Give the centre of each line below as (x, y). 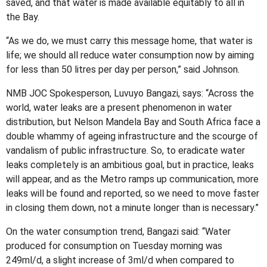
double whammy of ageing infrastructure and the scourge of (132, 136)
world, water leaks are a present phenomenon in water (119, 108)
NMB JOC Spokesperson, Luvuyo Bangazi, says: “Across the (130, 94)
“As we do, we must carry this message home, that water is (130, 41)
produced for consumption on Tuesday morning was (114, 246)
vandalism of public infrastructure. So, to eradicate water (126, 151)
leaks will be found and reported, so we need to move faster (133, 194)
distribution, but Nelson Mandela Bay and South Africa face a (133, 122)
